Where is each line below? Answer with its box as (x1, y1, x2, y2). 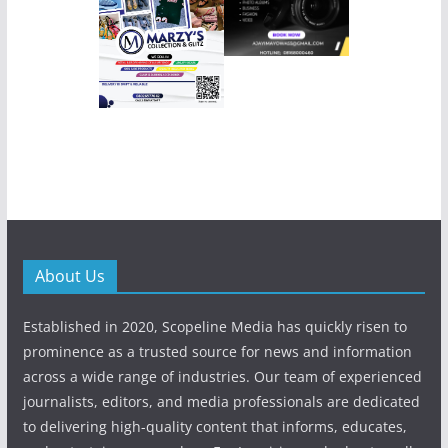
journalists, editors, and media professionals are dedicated (22, 392, 420, 411)
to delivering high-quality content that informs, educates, (22, 417, 407, 436)
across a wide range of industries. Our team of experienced (22, 367, 422, 386)
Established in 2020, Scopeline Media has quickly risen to (22, 317, 407, 336)
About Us (34, 265, 105, 287)
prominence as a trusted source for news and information (22, 342, 412, 361)
